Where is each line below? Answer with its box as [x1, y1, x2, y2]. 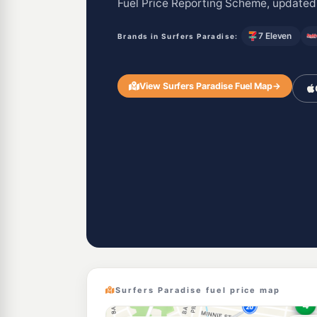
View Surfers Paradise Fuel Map [139, 80, 273, 91]
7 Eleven [258, 30, 292, 41]
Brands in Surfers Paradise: [117, 32, 238, 40]
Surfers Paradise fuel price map [115, 285, 281, 295]
